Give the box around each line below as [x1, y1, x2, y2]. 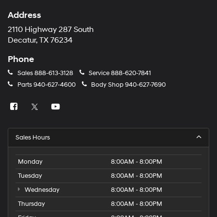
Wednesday [23, 186, 60, 194]
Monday [18, 157, 43, 166]
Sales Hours [15, 133, 50, 141]
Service [87, 69, 111, 77]
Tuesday [18, 171, 42, 180]
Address [8, 9, 41, 21]
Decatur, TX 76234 [8, 35, 73, 45]
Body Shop [90, 81, 125, 89]
